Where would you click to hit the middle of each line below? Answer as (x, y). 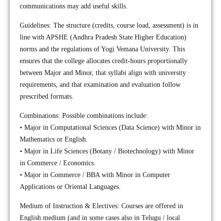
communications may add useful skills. (74, 6)
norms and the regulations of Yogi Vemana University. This (102, 49)
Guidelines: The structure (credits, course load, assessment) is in (109, 25)
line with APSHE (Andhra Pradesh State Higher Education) (103, 37)
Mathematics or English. (54, 139)
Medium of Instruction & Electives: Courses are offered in (101, 206)
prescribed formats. (47, 96)
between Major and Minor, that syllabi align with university (103, 73)
